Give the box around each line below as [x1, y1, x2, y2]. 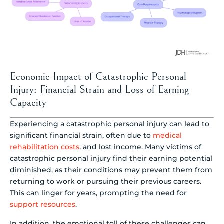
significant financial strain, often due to [10, 131, 153, 140]
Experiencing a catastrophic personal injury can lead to [10, 119, 209, 129]
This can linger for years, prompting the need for [10, 188, 187, 198]
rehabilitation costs [10, 142, 79, 152]
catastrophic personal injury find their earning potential [10, 154, 212, 163]
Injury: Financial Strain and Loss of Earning [10, 83, 189, 96]
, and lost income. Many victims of [79, 142, 201, 152]
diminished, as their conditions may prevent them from [10, 165, 212, 175]
